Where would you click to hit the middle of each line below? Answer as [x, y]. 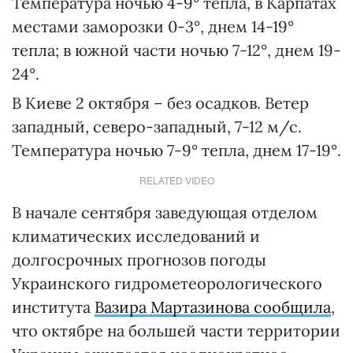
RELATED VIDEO [176, 180]
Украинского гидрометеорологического [167, 283]
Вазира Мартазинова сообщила [213, 307]
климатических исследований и [136, 236]
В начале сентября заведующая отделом [165, 212]
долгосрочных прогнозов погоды [139, 260]
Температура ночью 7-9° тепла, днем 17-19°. [176, 150]
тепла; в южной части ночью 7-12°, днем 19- [176, 50]
